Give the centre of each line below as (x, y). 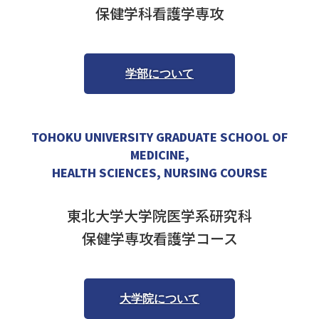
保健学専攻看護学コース (159, 238)
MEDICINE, (159, 155)
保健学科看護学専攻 (159, 13)
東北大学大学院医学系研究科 (159, 215)
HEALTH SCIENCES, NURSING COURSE (159, 172)
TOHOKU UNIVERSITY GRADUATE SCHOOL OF (159, 137)
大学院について (159, 299)
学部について (159, 74)
